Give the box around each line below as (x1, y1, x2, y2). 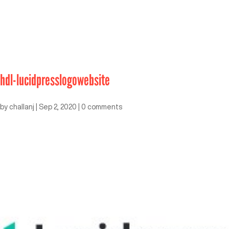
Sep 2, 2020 (39, 103, 77, 110)
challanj (9, 103, 34, 110)
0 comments (81, 103, 122, 110)
